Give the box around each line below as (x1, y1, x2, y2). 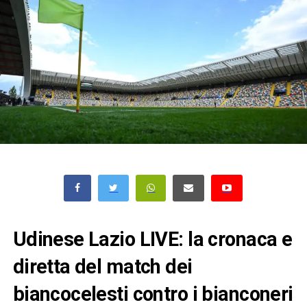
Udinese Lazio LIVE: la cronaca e (12, 227, 293, 251)
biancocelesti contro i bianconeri (12, 282, 293, 306)
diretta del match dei (12, 254, 193, 278)
